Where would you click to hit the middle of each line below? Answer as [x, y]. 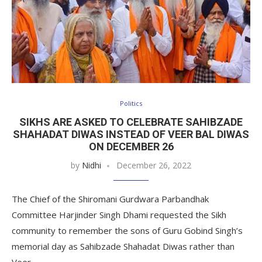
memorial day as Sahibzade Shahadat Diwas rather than [123, 246]
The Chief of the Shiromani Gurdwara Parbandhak [110, 199]
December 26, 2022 [154, 165]
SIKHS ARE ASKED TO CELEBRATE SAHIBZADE [131, 122]
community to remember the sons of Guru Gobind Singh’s [127, 230]
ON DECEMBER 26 [131, 146]
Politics [131, 103]
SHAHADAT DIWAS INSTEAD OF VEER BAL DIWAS [131, 134]
